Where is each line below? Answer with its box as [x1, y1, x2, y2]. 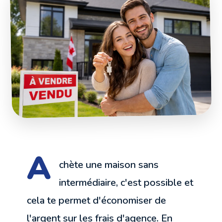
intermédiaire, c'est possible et [59, 176, 194, 190]
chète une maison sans [59, 158, 159, 172]
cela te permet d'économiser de [27, 194, 166, 208]
